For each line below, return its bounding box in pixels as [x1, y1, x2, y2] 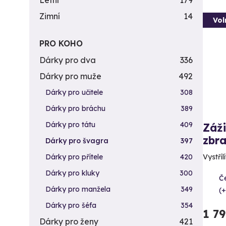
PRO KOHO [39, 38, 83, 48]
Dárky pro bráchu [45, 104, 105, 113]
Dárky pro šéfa [45, 201, 96, 210]
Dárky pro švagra [45, 136, 108, 145]
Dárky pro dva [39, 55, 96, 65]
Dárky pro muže [39, 71, 101, 81]
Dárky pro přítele [45, 152, 103, 161]
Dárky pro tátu [45, 120, 95, 129]
